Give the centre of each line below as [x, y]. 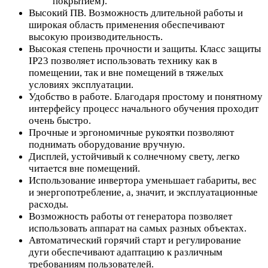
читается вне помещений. [84, 168]
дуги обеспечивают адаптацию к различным [126, 252]
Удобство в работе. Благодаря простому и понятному [146, 96]
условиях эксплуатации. [81, 84]
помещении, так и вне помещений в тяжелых [126, 72]
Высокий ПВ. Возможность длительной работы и [136, 13]
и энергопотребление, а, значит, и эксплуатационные [143, 192]
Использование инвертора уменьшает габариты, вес [143, 180]
